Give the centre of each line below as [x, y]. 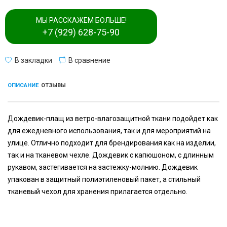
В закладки [33, 60]
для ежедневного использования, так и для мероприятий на [109, 130]
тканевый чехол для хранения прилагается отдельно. [98, 191]
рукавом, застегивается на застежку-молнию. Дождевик [103, 167]
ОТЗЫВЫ [53, 85]
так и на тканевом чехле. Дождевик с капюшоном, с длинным [111, 155]
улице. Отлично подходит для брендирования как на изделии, [112, 143]
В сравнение [89, 60]
